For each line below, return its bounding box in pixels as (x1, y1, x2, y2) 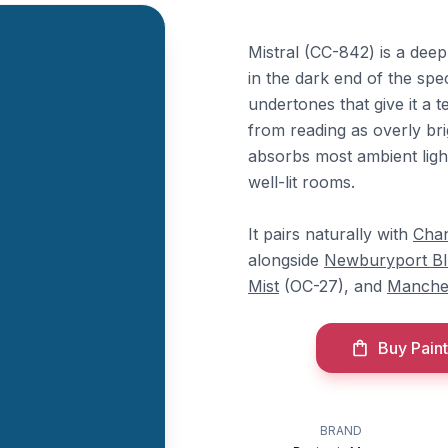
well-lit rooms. (248, 172, 355, 192)
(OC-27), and (279, 276, 387, 296)
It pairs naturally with (248, 224, 413, 244)
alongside (248, 250, 324, 270)
